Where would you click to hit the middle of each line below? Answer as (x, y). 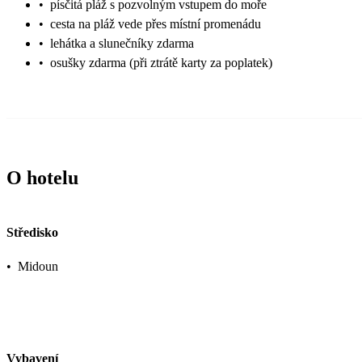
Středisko (32, 232)
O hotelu (42, 177)
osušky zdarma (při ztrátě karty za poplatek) (161, 62)
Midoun (38, 267)
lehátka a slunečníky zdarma (122, 43)
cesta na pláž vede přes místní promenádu (156, 23)
